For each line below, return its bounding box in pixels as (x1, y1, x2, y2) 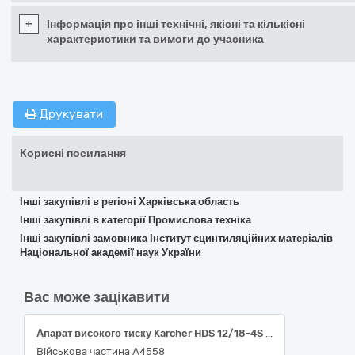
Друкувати (36, 107, 103, 121)
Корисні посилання (20, 147, 126, 160)
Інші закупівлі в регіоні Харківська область (20, 196, 239, 208)
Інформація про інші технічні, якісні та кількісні (47, 17, 305, 31)
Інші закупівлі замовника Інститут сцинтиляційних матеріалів (20, 232, 333, 244)
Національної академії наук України (20, 246, 201, 258)
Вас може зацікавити (24, 288, 170, 306)
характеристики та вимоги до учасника (47, 32, 264, 46)
